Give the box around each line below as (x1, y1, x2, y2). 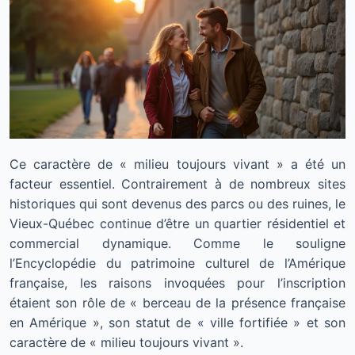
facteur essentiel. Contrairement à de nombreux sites (10, 176, 345, 193)
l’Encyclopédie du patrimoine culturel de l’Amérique (10, 255, 345, 272)
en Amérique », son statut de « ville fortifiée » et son (10, 315, 345, 331)
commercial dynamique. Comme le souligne (10, 235, 345, 252)
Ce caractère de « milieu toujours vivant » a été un (10, 156, 345, 173)
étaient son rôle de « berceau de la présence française (10, 295, 345, 311)
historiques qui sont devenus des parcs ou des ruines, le (10, 196, 345, 212)
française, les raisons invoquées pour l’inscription (10, 275, 345, 292)
